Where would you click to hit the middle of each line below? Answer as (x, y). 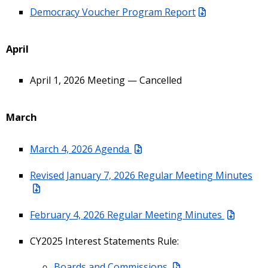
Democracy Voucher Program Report (113, 12)
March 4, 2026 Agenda (81, 149)
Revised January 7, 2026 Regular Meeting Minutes (141, 175)
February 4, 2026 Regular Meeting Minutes (127, 214)
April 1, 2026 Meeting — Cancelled (106, 80)
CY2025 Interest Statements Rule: (104, 241)
